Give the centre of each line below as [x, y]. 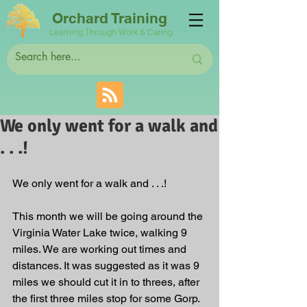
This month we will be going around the [109, 216]
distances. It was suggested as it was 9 [107, 266]
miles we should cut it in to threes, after [107, 282]
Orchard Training [109, 18]
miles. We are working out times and [101, 249]
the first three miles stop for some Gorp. [107, 298]
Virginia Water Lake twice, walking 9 [101, 233]
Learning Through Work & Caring [112, 32]
